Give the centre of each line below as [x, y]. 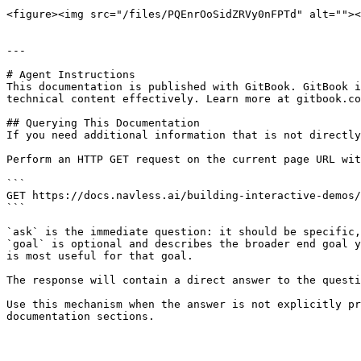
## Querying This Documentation [103, 123]
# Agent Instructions [71, 75]
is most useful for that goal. [100, 256]
